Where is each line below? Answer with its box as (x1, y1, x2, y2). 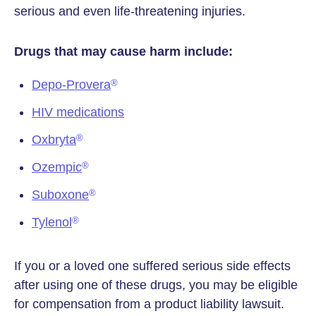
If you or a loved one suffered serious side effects (14, 259, 291, 273)
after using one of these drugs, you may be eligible (14, 278, 298, 292)
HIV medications (32, 105, 124, 119)
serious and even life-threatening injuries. (14, 4, 245, 18)
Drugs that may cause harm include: (14, 44, 233, 59)
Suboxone (32, 188, 89, 202)
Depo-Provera (32, 78, 111, 92)
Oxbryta (32, 133, 76, 147)
